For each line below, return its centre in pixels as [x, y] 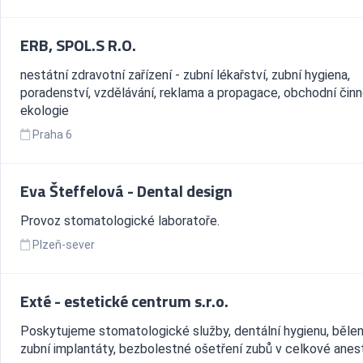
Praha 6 [52, 135]
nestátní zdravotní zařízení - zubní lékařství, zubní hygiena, [185, 75]
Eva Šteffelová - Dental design [126, 191]
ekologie [45, 111]
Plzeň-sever [64, 245]
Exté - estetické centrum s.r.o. [124, 301]
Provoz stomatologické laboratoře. [120, 221]
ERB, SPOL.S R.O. [78, 45]
